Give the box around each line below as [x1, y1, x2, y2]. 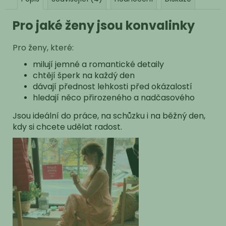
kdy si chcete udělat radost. [13, 121, 122, 133]
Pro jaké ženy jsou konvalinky [13, 17, 195, 34]
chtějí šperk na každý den [33, 70, 135, 82]
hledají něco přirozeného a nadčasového [33, 92, 195, 104]
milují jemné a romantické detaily [33, 59, 164, 71]
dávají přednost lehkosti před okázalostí [33, 81, 192, 93]
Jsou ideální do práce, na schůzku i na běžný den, [13, 110, 205, 122]
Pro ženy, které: [13, 42, 74, 54]
